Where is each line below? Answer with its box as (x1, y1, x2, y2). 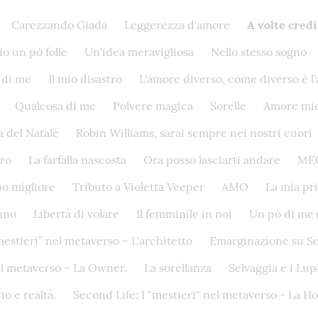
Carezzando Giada (11, 18, 107, 32)
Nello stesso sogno (211, 45, 307, 59)
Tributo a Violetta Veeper (72, 180, 204, 194)
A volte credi (247, 18, 317, 32)
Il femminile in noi (136, 207, 232, 221)
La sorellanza (144, 261, 212, 275)
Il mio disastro (48, 72, 122, 86)
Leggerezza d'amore (124, 18, 230, 32)
